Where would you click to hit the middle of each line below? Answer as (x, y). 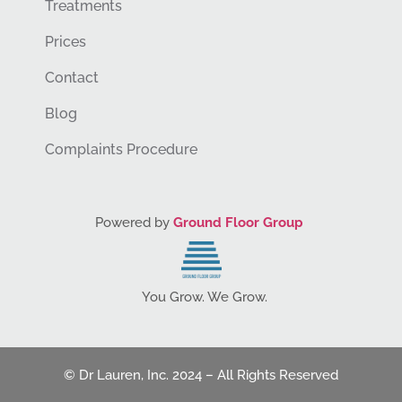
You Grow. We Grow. (201, 297)
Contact (72, 77)
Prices (66, 41)
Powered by (134, 222)
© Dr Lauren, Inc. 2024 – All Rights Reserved (201, 376)
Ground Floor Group (238, 222)
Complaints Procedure (121, 149)
